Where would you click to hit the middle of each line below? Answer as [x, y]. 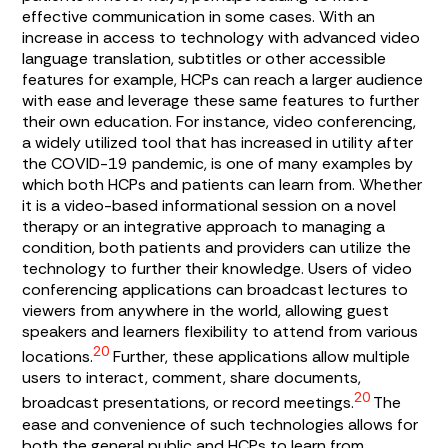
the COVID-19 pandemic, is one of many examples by [218, 163]
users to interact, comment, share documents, [192, 378]
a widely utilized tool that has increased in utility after [218, 142]
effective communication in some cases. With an [199, 16]
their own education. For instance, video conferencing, [219, 121]
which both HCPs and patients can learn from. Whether [222, 184]
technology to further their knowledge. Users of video [217, 268]
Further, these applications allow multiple [260, 357]
